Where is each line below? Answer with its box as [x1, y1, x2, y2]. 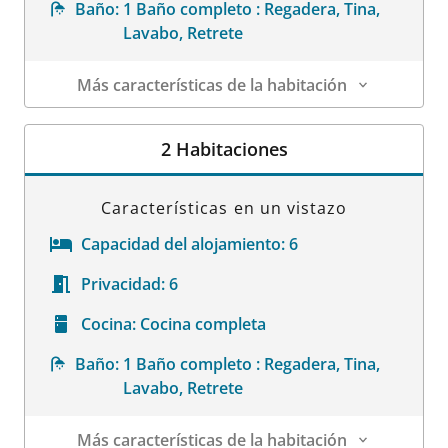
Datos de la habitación [25, 107, 194, 130]
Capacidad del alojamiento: [81, 232, 285, 255]
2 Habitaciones [160, 136, 288, 161]
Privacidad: [81, 272, 165, 295]
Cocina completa [140, 312, 266, 335]
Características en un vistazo [100, 196, 348, 219]
